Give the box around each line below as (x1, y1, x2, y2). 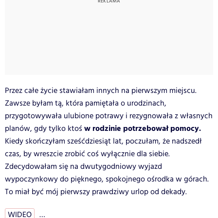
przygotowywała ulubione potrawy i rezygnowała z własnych (5, 110, 213, 122)
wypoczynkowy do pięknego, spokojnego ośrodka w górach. (5, 173, 209, 185)
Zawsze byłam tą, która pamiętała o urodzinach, (5, 97, 166, 109)
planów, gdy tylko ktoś (5, 123, 84, 134)
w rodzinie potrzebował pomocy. (84, 122, 201, 135)
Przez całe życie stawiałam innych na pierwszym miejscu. (5, 85, 197, 96)
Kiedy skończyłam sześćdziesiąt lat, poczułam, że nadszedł (5, 135, 202, 147)
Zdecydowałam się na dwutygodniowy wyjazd (5, 161, 162, 172)
